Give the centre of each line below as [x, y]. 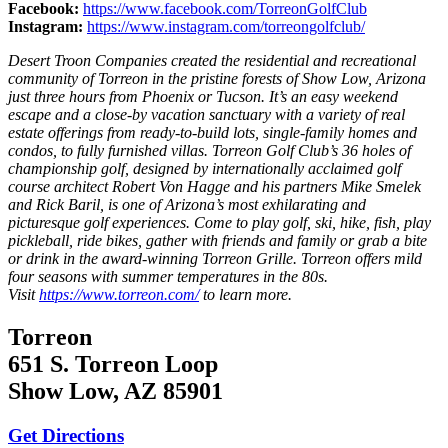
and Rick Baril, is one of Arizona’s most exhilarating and [187, 205]
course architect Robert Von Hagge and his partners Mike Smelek [214, 187]
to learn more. [245, 295]
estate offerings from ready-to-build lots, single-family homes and [212, 133]
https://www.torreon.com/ [119, 295]
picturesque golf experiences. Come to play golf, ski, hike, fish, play [219, 223]
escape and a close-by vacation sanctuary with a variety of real [206, 115]
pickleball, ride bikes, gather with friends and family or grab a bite [217, 241]
